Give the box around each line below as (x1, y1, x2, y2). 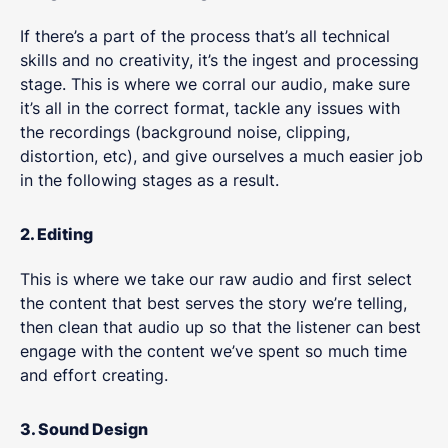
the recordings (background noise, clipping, (20, 121, 350, 142)
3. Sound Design (20, 419, 148, 440)
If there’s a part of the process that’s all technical (20, 25, 390, 46)
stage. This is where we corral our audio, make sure (20, 73, 410, 94)
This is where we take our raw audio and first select (20, 269, 412, 290)
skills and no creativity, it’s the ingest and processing (20, 49, 419, 70)
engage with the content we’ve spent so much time (20, 341, 407, 362)
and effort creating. (20, 365, 173, 386)
